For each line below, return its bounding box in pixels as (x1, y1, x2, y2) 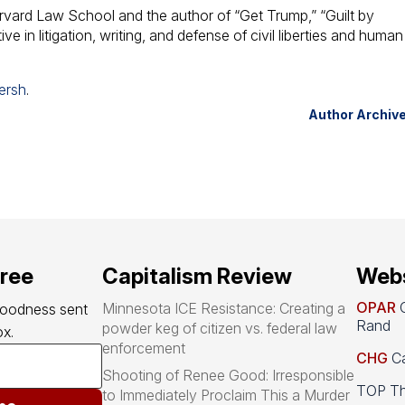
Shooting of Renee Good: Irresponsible (102, 365, 355, 384)
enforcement (102, 338, 186, 357)
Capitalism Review (102, 262, 293, 289)
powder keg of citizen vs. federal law (102, 318, 338, 337)
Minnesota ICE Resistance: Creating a (102, 298, 346, 317)
